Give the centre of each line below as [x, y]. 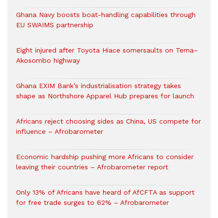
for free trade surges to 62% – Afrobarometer [92, 202]
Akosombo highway [48, 60]
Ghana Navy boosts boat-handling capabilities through [106, 15]
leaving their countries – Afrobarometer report [92, 167]
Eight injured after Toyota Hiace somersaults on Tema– [107, 50]
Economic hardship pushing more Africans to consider [105, 157]
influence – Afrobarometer [60, 131]
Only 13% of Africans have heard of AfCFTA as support [105, 192]
